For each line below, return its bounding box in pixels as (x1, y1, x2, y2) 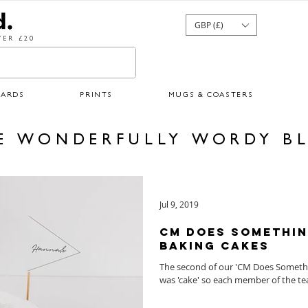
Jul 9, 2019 (159, 199, 199, 210)
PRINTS (80, 91, 113, 100)
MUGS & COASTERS (168, 91, 254, 100)
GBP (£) (195, 19, 223, 30)
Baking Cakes (159, 239, 269, 253)
